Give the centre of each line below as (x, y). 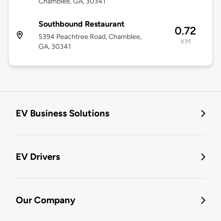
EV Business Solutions (63, 113)
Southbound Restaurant (81, 24)
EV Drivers (38, 157)
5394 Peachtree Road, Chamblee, (90, 37)
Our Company (46, 200)
